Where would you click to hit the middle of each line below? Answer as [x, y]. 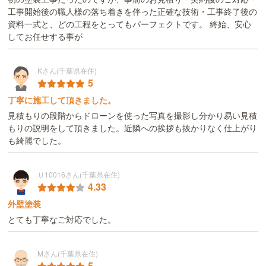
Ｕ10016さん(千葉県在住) [79, 174]
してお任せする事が [45, 36]
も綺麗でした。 [37, 140]
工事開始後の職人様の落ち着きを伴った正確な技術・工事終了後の [133, 11]
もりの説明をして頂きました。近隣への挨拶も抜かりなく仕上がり [133, 128]
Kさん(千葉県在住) [67, 70]
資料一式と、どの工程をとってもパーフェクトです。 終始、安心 [130, 24]
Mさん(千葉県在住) [68, 253]
